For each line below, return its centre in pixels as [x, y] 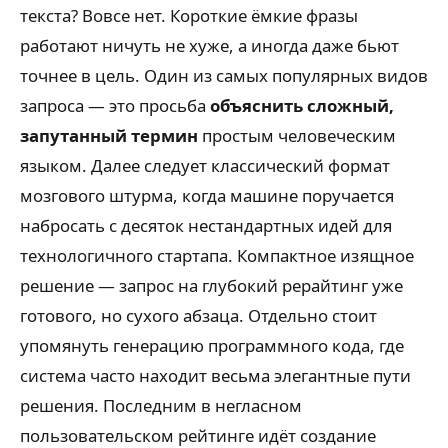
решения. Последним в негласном [161, 405]
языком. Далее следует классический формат [205, 165]
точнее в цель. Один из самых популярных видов [224, 75]
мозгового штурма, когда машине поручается [207, 195]
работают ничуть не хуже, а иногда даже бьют [209, 45]
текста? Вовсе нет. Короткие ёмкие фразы [189, 15]
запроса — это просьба [115, 105]
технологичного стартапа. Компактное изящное [217, 255]
